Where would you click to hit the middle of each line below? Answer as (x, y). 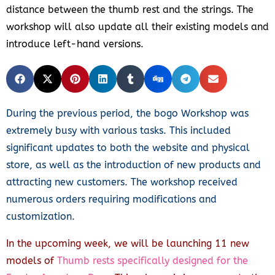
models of (32, 260)
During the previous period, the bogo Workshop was (127, 113)
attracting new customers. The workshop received (122, 182)
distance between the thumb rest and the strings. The (130, 9)
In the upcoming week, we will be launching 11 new (128, 243)
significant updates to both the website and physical (128, 147)
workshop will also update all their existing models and (137, 26)
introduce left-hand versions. (75, 44)
